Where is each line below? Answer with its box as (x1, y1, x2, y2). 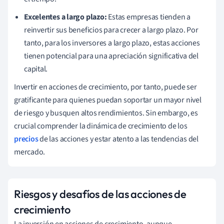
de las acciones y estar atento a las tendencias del (38, 133, 198, 144)
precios (14, 133, 38, 144)
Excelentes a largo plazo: (24, 11, 107, 22)
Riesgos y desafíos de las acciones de (14, 186, 186, 201)
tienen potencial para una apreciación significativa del (24, 50, 198, 61)
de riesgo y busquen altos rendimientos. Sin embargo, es (14, 107, 198, 118)
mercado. (14, 146, 45, 157)
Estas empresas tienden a (106, 11, 190, 22)
